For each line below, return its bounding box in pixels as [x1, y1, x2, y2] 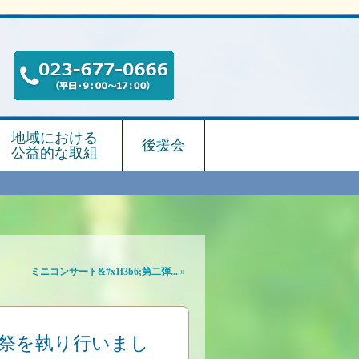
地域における [11, 130, 98, 146]
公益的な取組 [11, 145, 98, 161]
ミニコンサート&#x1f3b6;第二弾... [30, 266, 178, 277]
